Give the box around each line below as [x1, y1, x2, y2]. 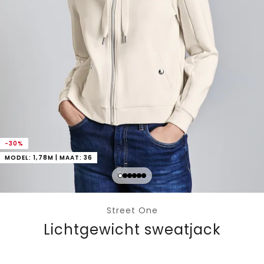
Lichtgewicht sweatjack [43, 220, 221, 240]
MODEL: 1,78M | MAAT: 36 [5, 153, 93, 163]
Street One [106, 204, 158, 217]
